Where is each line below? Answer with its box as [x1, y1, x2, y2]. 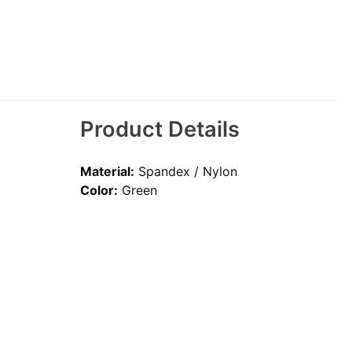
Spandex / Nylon [134, 163, 238, 179]
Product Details [80, 116, 240, 143]
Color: [80, 181, 119, 198]
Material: [80, 163, 135, 179]
